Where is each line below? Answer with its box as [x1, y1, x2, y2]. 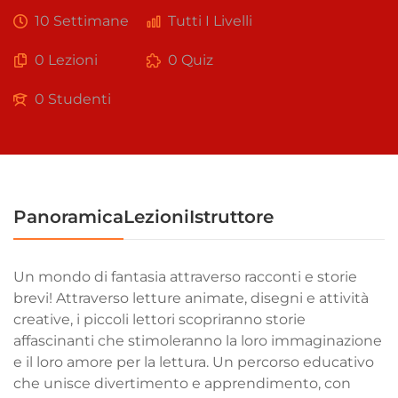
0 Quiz [168, 52, 213, 68]
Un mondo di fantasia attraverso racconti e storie [13, 268, 357, 285]
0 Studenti [35, 91, 111, 107]
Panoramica [13, 206, 123, 227]
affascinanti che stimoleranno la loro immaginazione [13, 332, 382, 349]
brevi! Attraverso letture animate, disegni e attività [13, 290, 369, 306]
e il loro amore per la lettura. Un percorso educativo [13, 354, 374, 370]
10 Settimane [35, 12, 129, 29]
